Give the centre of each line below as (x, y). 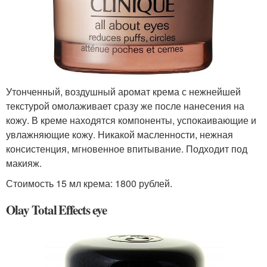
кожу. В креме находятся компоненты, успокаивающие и (131, 120)
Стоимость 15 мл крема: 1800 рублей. (89, 184)
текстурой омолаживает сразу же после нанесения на (125, 106)
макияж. (24, 163)
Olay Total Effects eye (56, 210)
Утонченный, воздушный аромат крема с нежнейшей (123, 92)
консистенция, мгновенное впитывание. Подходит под (127, 149)
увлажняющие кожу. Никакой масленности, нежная (119, 135)
